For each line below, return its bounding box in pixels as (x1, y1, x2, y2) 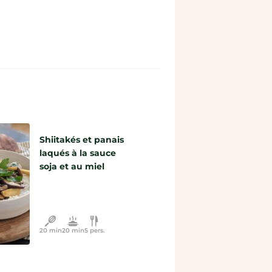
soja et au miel (39, 161, 104, 172)
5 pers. (84, 226, 104, 234)
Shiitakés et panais (39, 134, 124, 145)
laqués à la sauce (39, 148, 116, 158)
